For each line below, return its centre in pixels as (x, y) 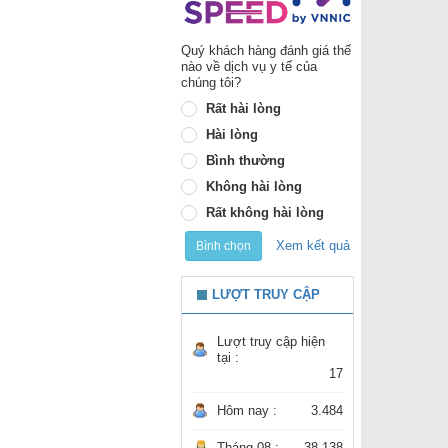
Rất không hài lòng (265, 213)
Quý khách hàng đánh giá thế (266, 51)
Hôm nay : (247, 411)
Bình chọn (223, 246)
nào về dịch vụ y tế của (249, 67)
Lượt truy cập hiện (271, 342)
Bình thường (245, 161)
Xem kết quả (312, 245)
